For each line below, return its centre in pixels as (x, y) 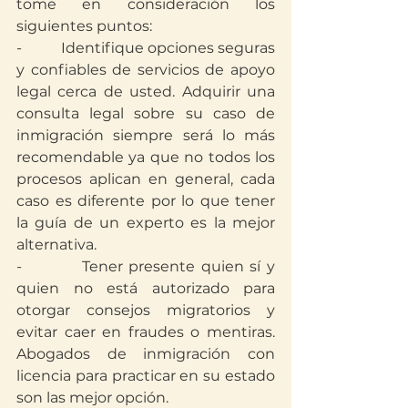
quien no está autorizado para (146, 288)
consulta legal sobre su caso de (146, 113)
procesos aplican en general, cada (146, 178)
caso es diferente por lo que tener (146, 200)
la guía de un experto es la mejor (146, 222)
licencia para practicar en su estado (146, 375)
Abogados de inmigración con (146, 353)
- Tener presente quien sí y (146, 266)
